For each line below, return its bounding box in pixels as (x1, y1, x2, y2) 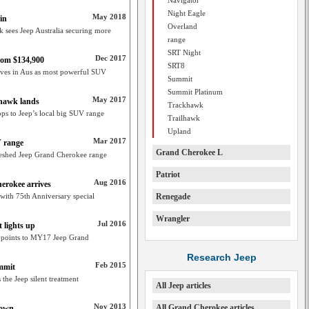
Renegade (156, 192, 190, 201)
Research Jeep (186, 252, 257, 263)
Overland (168, 22, 197, 30)
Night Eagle (168, 9, 206, 17)
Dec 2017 (95, 54, 126, 62)
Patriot (156, 170, 180, 179)
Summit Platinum (168, 88, 223, 96)
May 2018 (92, 12, 126, 21)
